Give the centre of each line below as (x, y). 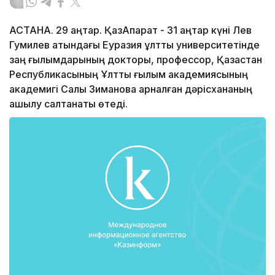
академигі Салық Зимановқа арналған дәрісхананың (131, 89)
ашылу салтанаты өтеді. (68, 104)
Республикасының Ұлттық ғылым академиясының (129, 75)
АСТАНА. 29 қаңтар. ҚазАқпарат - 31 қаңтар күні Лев (130, 30)
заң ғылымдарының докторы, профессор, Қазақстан (136, 60)
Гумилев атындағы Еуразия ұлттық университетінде (134, 45)
